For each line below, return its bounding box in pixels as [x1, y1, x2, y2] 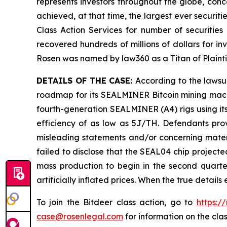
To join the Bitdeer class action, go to [36, 197, 197, 208]
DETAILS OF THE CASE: [36, 75, 136, 86]
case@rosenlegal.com [36, 211, 123, 222]
